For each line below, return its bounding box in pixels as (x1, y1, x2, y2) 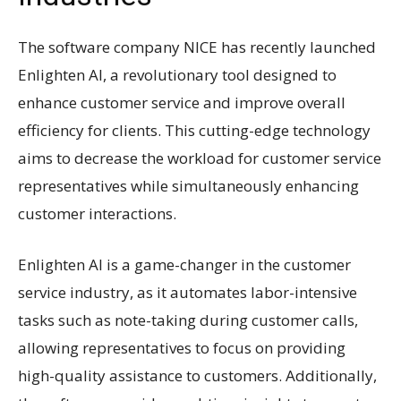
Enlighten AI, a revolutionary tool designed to (18, 64, 337, 85)
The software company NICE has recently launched (18, 36, 376, 57)
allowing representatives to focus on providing (18, 337, 346, 358)
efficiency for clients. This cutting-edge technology (18, 119, 371, 141)
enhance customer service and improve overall (18, 91, 346, 113)
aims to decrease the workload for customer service (18, 147, 381, 168)
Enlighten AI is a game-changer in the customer (18, 253, 351, 275)
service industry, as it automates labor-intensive (18, 281, 357, 303)
